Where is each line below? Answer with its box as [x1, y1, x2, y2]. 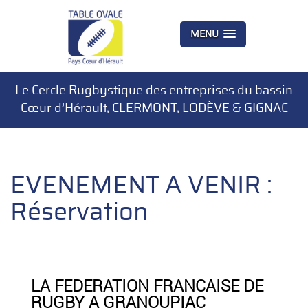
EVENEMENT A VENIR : [10, 173, 272, 198]
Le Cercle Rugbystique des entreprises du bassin [15, 84, 293, 97]
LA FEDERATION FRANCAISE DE [31, 274, 263, 296]
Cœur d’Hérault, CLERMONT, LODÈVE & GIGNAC [20, 102, 288, 115]
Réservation [10, 200, 148, 225]
